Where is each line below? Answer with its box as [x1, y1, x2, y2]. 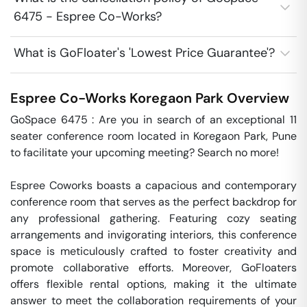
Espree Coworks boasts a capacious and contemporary [10, 178, 297, 193]
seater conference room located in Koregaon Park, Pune [10, 129, 297, 143]
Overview [223, 89, 289, 107]
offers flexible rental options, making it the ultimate [10, 277, 297, 291]
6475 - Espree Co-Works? [14, 8, 162, 25]
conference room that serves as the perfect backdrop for [10, 195, 297, 209]
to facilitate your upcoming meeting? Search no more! [10, 145, 282, 160]
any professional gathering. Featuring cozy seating [10, 211, 297, 225]
